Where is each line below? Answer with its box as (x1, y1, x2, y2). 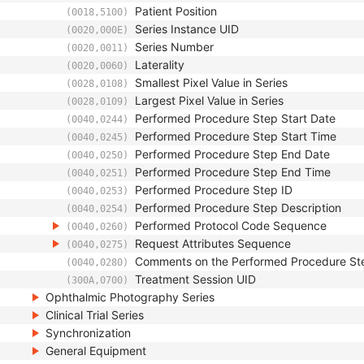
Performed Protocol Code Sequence (135, 219, 327, 232)
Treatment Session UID (135, 272, 256, 286)
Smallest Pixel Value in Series (135, 76, 288, 89)
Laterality (135, 58, 184, 71)
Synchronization (45, 326, 131, 340)
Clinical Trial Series (45, 308, 144, 322)
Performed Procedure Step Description (135, 201, 341, 214)
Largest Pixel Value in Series (135, 93, 284, 107)
